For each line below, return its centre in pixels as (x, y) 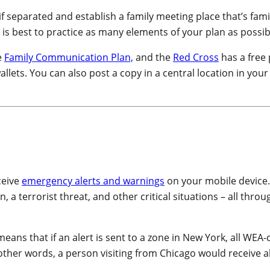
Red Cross (196, 58)
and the (153, 58)
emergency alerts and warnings (93, 181)
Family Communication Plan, (69, 58)
